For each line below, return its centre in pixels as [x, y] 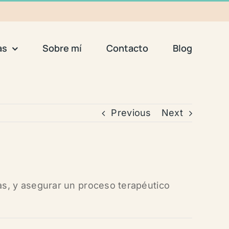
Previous [131, 113]
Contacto [127, 48]
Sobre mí [62, 48]
